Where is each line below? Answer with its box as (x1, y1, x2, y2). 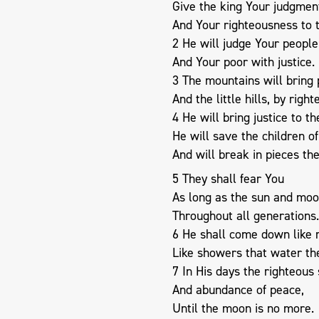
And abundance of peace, (172, 281, 304, 298)
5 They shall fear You (172, 169, 284, 187)
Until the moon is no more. (172, 299, 314, 317)
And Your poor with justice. (172, 53, 315, 70)
